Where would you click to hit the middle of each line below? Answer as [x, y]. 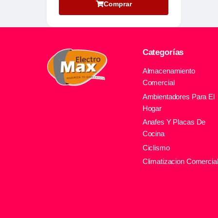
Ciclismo [156, 147]
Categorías [163, 53]
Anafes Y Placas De [174, 122]
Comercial [158, 83]
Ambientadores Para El [178, 96]
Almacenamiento [169, 71]
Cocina [153, 134]
